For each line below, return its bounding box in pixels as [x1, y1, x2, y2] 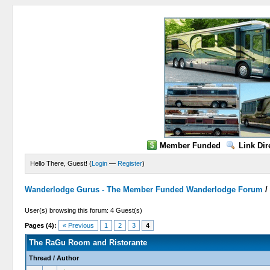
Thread [28, 254, 51, 262]
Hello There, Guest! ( [30, 160, 92, 167]
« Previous [63, 222, 95, 229]
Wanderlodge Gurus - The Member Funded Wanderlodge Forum [25, 185, 263, 194]
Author [56, 254, 79, 262]
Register [118, 160, 143, 167]
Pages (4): [25, 222, 57, 229]
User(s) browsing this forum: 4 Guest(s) [25, 207, 143, 214]
